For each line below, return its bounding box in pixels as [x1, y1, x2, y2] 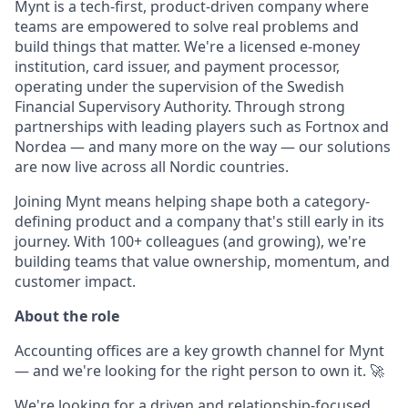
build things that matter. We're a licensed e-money [15, 36, 360, 56]
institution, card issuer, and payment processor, [15, 56, 340, 76]
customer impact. [15, 271, 136, 291]
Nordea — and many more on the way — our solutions [15, 137, 391, 157]
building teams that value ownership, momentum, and [15, 251, 390, 271]
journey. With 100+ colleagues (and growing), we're [15, 231, 366, 251]
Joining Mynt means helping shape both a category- [15, 191, 370, 211]
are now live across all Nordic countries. [15, 157, 289, 177]
